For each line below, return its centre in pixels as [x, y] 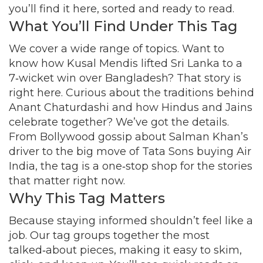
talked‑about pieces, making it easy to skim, [125, 250]
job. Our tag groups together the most [109, 235]
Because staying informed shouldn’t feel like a [131, 221]
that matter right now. [67, 181]
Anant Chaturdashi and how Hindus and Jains [131, 107]
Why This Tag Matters [87, 198]
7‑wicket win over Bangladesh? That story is [125, 78]
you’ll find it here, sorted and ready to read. [122, 9]
